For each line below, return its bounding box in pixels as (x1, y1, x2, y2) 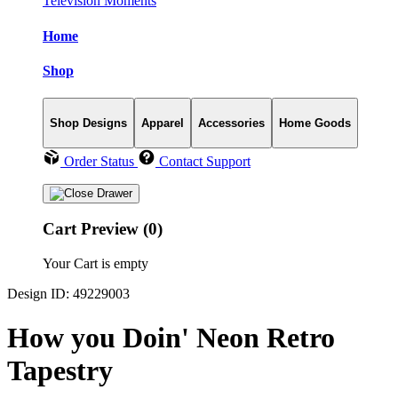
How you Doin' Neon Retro (7, 321, 335, 354)
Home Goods (279, 115, 351, 130)
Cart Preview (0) (43, 219, 163, 239)
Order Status (64, 153, 134, 169)
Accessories (198, 115, 265, 130)
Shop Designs (50, 115, 127, 130)
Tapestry (7, 354, 113, 386)
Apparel (141, 115, 184, 130)
